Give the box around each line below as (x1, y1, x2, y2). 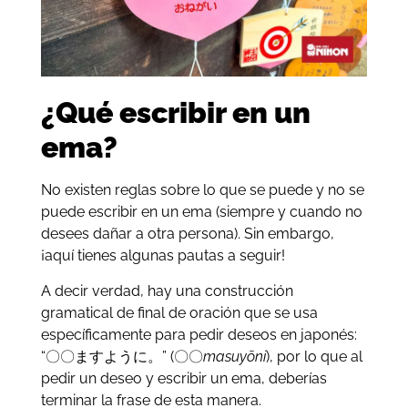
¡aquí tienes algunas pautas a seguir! (40, 247, 285, 265)
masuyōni (202, 347, 266, 365)
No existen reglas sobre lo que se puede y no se (40, 181, 364, 199)
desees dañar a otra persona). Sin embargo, (40, 225, 334, 243)
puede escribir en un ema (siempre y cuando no (40, 203, 362, 221)
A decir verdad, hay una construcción (40, 281, 293, 300)
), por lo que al (265, 347, 362, 365)
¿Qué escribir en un (40, 96, 311, 130)
